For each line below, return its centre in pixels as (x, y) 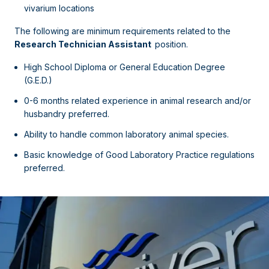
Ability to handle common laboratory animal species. (126, 134)
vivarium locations (59, 8)
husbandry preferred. (67, 114)
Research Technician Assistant (85, 44)
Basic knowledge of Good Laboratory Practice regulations (139, 155)
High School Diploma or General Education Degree (125, 67)
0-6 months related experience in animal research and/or (138, 101)
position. (171, 44)
